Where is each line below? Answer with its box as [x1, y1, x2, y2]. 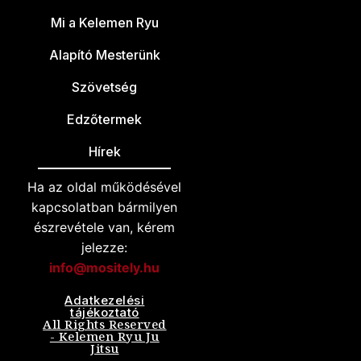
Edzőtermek [67, 111, 143, 128]
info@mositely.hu [49, 259, 160, 276]
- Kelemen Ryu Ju [49, 328, 160, 345]
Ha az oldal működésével [27, 179, 182, 196]
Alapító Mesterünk [48, 47, 160, 64]
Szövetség [72, 79, 138, 96]
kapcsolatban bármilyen [31, 199, 178, 216]
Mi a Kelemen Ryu [50, 15, 159, 31]
